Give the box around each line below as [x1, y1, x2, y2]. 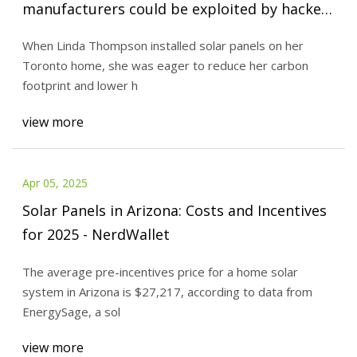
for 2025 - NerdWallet [22, 224, 170, 244]
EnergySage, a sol [22, 303, 120, 320]
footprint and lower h [22, 77, 138, 94]
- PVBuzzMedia [22, 22, 123, 42]
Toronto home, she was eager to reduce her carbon [22, 57, 308, 74]
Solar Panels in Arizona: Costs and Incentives [22, 200, 327, 220]
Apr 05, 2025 [22, 175, 88, 191]
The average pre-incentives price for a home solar [22, 263, 298, 280]
